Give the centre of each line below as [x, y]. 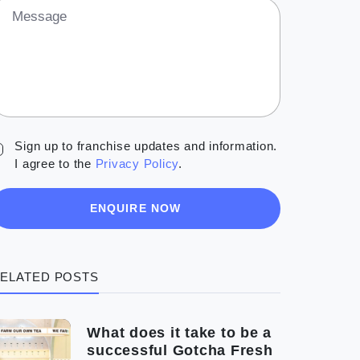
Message [40, 17]
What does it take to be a [180, 333]
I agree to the [55, 164]
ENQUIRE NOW [135, 209]
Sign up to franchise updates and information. [146, 146]
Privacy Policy [137, 164]
